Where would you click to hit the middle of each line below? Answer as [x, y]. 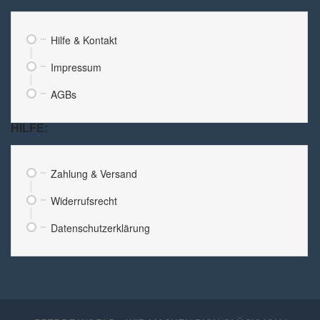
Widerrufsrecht [84, 200]
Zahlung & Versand [94, 173]
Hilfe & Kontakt [84, 40]
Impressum [76, 67]
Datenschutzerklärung [100, 227]
